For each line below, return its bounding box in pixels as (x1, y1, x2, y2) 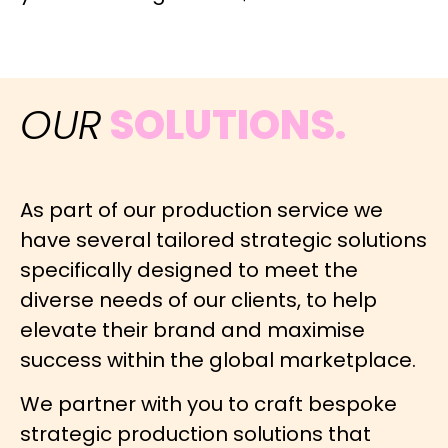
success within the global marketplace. (20, 345, 416, 374)
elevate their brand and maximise (20, 315, 365, 344)
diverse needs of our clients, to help (20, 285, 377, 314)
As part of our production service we (20, 195, 383, 224)
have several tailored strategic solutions (20, 225, 427, 254)
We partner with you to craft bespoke (20, 390, 397, 419)
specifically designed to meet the (20, 255, 358, 284)
